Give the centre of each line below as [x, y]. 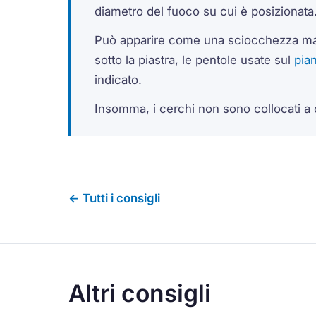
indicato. [118, 80]
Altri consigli [140, 293]
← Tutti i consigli [115, 199]
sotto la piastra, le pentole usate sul [194, 60]
